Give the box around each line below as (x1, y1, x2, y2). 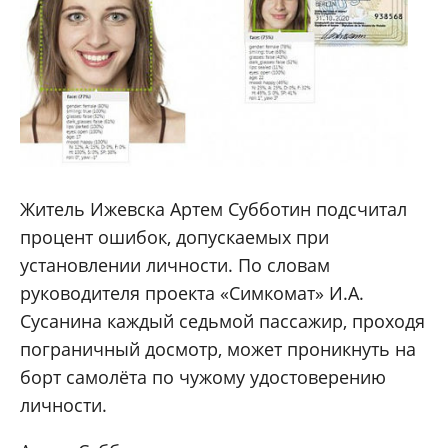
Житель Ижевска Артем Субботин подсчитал (20, 197, 407, 222)
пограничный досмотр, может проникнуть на (20, 337, 416, 362)
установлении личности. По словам (20, 253, 330, 278)
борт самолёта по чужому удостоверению (20, 365, 386, 390)
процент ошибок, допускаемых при (20, 225, 329, 250)
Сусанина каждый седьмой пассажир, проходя (20, 309, 425, 334)
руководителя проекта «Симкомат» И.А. (20, 281, 364, 306)
